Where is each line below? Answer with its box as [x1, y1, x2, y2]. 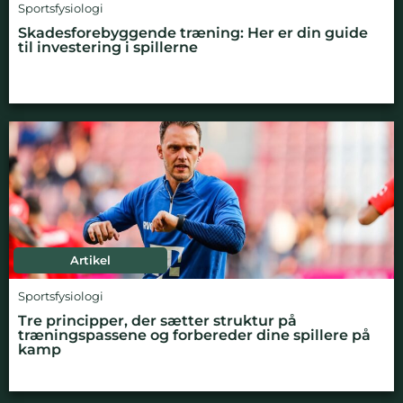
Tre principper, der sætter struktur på [18, 311, 297, 329]
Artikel [70, 253, 112, 267]
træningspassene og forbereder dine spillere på [18, 326, 371, 344]
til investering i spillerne [18, 38, 198, 56]
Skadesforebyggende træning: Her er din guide [18, 23, 368, 41]
